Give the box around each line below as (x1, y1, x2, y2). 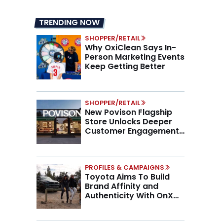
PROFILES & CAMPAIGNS (85, 162, 164, 172)
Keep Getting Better (85, 60, 165, 72)
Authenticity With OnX (85, 189, 173, 201)
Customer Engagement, (85, 125, 181, 137)
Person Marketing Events (85, 51, 184, 63)
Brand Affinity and (85, 180, 158, 192)
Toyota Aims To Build (85, 171, 170, 183)
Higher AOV (85, 134, 130, 146)
